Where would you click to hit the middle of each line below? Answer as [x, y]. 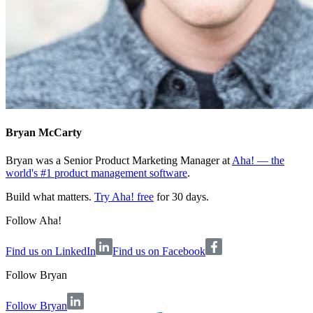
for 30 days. [181, 196]
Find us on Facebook [159, 251]
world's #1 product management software [96, 173]
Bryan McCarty [44, 133]
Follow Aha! [34, 220]
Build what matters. [50, 196]
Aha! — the [258, 160]
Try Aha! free [124, 196]
